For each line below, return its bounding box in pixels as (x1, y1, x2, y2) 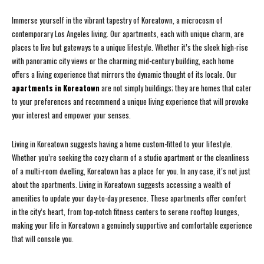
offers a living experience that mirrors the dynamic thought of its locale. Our (12, 68, 237, 81)
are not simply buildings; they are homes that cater (100, 82, 252, 94)
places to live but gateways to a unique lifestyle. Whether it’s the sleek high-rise (12, 41, 248, 54)
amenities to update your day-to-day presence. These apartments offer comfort (12, 192, 246, 204)
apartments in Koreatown (12, 82, 100, 94)
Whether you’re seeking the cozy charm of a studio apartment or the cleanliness (12, 151, 249, 164)
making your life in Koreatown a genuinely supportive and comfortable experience (12, 219, 252, 232)
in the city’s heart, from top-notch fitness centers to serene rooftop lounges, (12, 206, 239, 218)
